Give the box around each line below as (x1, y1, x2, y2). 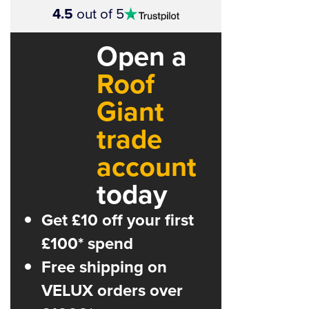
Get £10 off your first (41, 208, 194, 233)
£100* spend (41, 231, 133, 257)
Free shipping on (41, 255, 167, 280)
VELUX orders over (41, 278, 183, 303)
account (97, 146, 197, 188)
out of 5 (73, 3, 124, 25)
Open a (97, 36, 187, 77)
